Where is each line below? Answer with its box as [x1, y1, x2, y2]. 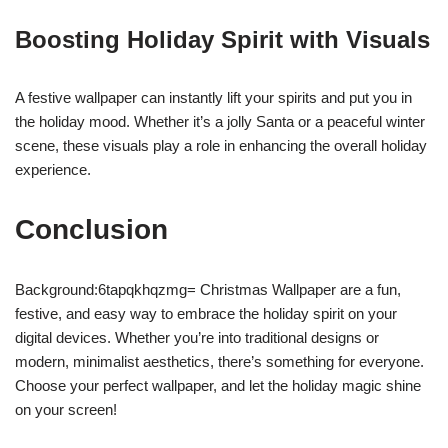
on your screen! [15, 401, 117, 418]
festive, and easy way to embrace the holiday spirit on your [15, 305, 397, 322]
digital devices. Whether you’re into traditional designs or [15, 329, 379, 346]
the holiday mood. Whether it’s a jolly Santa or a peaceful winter [15, 113, 425, 130]
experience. [15, 161, 91, 178]
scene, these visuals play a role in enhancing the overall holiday [15, 137, 427, 154]
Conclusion [15, 214, 168, 245]
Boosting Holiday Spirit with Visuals [15, 26, 430, 53]
